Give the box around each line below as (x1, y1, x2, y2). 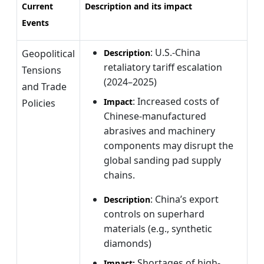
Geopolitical (22, 47, 75, 60)
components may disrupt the (104, 138, 233, 152)
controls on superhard (104, 207, 204, 220)
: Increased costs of (133, 94, 219, 108)
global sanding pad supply (104, 153, 221, 167)
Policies (22, 96, 55, 110)
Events (22, 16, 49, 28)
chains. (104, 168, 135, 181)
